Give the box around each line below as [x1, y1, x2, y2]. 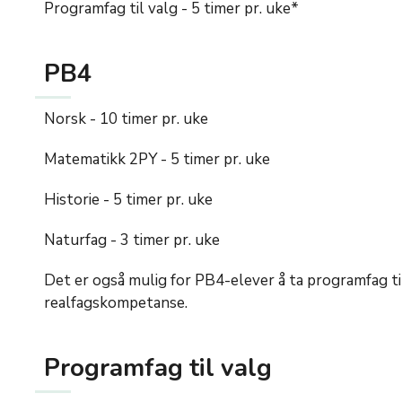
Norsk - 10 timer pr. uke [44, 108, 208, 129]
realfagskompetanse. [44, 292, 188, 313]
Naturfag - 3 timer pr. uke [44, 229, 220, 250]
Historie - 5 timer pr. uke [44, 188, 213, 210]
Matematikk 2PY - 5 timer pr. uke [44, 148, 270, 170]
